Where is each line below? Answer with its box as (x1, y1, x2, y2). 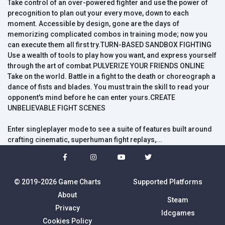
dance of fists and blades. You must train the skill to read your (8, 83, 209, 91)
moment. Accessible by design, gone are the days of (8, 20, 179, 28)
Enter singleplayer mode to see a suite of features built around (8, 125, 212, 134)
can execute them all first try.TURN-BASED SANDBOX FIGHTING (8, 41, 211, 49)
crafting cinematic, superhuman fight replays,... (8, 136, 162, 144)
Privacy (55, 204, 80, 212)
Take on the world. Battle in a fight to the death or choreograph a (8, 72, 215, 81)
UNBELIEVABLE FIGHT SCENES (8, 104, 105, 113)
